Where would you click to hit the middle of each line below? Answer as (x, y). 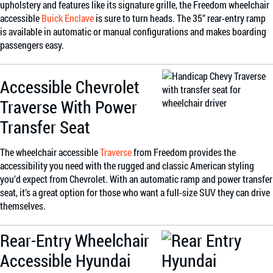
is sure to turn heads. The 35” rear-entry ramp (180, 18)
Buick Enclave (68, 18)
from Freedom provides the (184, 152)
